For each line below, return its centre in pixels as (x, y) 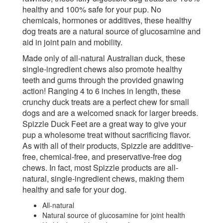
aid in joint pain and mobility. (72, 42)
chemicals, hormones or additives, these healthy (107, 20)
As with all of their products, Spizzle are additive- (108, 145)
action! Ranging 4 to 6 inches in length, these (102, 91)
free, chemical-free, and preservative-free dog (102, 156)
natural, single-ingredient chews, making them (103, 178)
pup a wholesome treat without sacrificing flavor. (107, 134)
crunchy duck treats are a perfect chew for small (106, 102)
